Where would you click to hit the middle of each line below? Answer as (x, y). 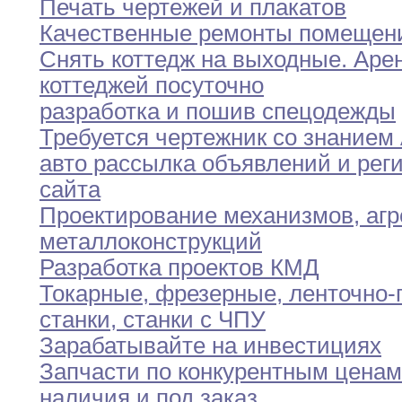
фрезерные (213, 294)
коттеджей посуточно (152, 86)
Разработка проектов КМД (179, 268)
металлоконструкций (151, 242)
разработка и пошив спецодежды (218, 112)
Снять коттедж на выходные (190, 60)
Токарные (91, 294)
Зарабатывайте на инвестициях (210, 346)
